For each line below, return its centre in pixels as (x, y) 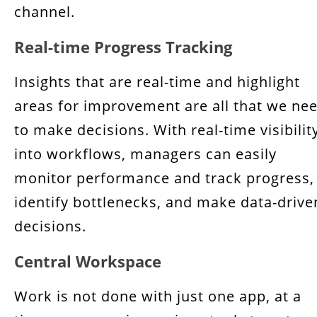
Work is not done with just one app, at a (158, 296)
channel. (45, 12)
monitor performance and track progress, (164, 178)
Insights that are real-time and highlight (157, 82)
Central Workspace (88, 261)
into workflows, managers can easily (145, 154)
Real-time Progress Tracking (123, 47)
